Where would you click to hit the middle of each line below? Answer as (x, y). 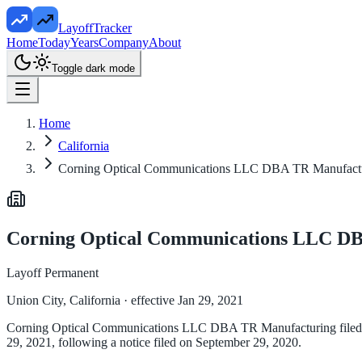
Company (124, 42)
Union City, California (63, 300)
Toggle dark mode (93, 68)
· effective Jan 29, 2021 (182, 300)
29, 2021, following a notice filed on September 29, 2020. (154, 342)
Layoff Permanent (53, 272)
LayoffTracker (95, 28)
